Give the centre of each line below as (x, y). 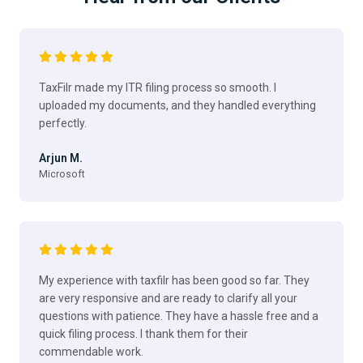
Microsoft (62, 174)
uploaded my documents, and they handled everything (177, 105)
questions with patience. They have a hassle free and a (179, 316)
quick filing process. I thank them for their (143, 333)
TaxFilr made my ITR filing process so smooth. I (158, 87)
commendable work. (91, 351)
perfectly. (63, 123)
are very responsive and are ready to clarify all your (168, 298)
